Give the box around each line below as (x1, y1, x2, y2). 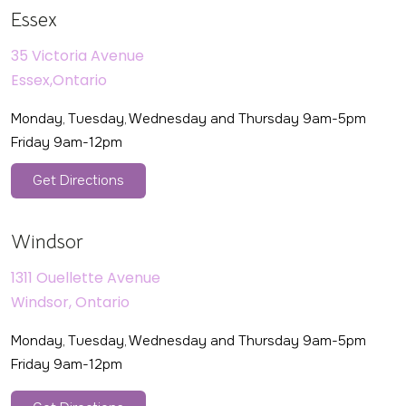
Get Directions (33, 171, 124, 190)
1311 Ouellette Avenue (11, 267, 160, 289)
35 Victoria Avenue (11, 45, 144, 67)
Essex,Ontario (11, 70, 107, 92)
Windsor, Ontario (11, 292, 130, 314)
